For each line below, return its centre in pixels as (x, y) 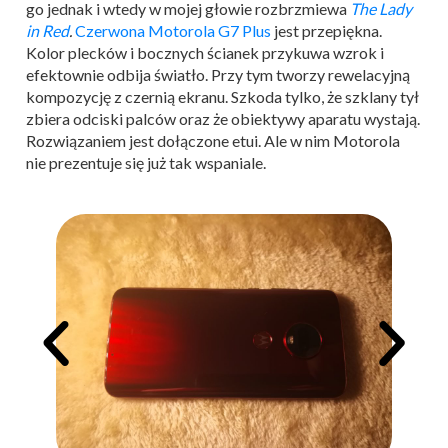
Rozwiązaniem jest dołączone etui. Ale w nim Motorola (213, 140)
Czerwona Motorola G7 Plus (173, 30)
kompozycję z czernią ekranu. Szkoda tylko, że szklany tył (222, 96)
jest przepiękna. (326, 30)
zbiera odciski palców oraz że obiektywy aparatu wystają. (223, 118)
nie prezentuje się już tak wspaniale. (146, 162)
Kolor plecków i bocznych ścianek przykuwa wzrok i (205, 52)
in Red (47, 30)
